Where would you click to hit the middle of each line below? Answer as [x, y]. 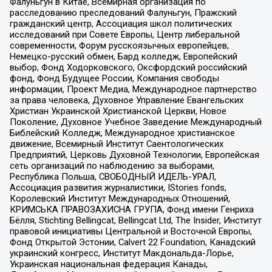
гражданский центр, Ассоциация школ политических [121, 24]
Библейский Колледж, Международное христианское [122, 133]
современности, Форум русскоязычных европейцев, [119, 46]
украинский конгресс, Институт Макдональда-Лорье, [121, 253]
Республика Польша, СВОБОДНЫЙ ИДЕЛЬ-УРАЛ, [113, 177]
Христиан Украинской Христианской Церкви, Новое [118, 111]
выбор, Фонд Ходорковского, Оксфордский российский [128, 68]
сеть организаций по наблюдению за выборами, [112, 166]
